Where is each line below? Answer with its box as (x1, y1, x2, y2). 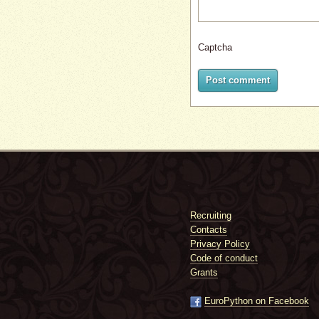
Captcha (198, 42, 232, 53)
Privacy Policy (190, 239, 250, 249)
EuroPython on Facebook (204, 296, 309, 306)
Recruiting (190, 210, 231, 221)
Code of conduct (190, 253, 258, 263)
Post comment (206, 75, 270, 85)
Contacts (190, 224, 227, 235)
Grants (190, 267, 218, 278)
